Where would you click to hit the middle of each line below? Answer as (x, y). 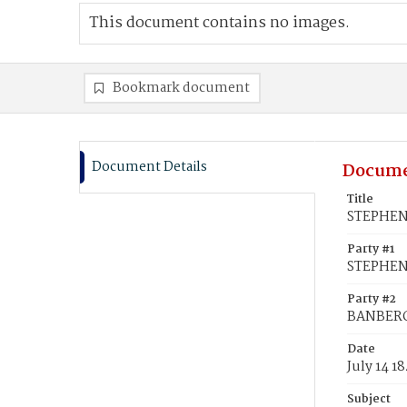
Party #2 (372, 299)
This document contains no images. (219, 23)
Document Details (149, 167)
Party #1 (371, 249)
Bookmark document (181, 88)
